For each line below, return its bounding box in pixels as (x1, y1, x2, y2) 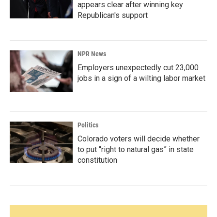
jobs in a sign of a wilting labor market (77, 74, 205, 83)
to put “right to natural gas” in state (77, 145, 194, 155)
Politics (77, 121, 98, 129)
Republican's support (77, 11, 148, 20)
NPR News (77, 50, 106, 58)
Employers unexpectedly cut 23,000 (77, 63, 199, 73)
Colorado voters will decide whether (77, 134, 200, 144)
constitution (77, 155, 117, 165)
